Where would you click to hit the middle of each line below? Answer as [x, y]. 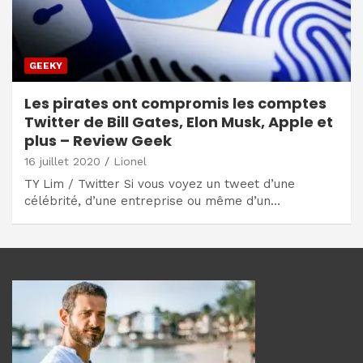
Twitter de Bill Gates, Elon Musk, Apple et [179, 122]
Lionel [130, 161]
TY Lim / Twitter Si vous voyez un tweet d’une [160, 184]
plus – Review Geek [98, 140]
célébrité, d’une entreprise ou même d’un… [152, 201]
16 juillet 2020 [62, 161]
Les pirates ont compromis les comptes [175, 103]
